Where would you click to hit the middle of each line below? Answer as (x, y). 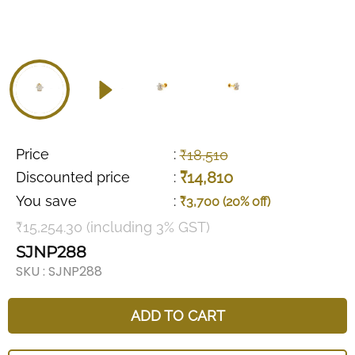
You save (46, 200)
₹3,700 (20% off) (225, 202)
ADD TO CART (177, 316)
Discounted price (73, 177)
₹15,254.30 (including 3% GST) (113, 227)
